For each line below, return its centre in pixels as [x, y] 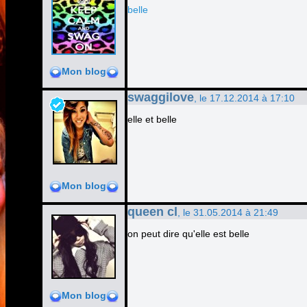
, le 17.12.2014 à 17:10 [244, 98]
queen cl [152, 212]
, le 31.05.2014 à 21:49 [228, 212]
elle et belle [152, 119]
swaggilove [161, 97]
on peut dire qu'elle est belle [188, 234]
